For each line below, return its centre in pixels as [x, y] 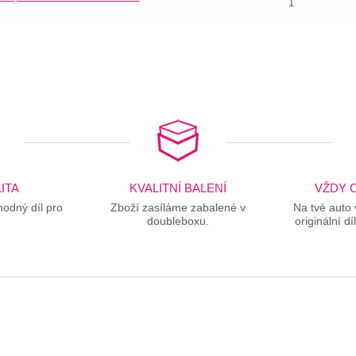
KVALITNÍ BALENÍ [178, 188]
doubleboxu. [178, 221]
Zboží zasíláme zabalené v [178, 208]
